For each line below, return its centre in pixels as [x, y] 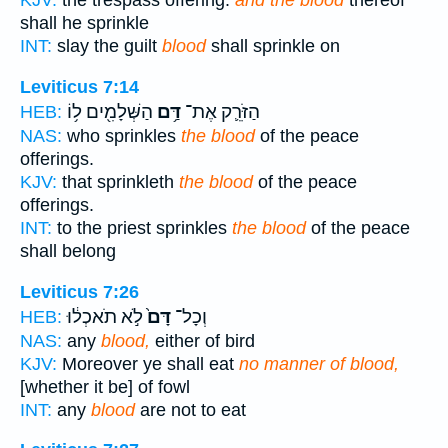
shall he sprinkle [84, 23]
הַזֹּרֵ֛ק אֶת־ [220, 111]
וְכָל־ [189, 316]
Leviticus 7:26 [79, 291]
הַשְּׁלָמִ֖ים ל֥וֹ [110, 111]
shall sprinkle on [273, 46]
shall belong [68, 250]
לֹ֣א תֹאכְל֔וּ [105, 316]
